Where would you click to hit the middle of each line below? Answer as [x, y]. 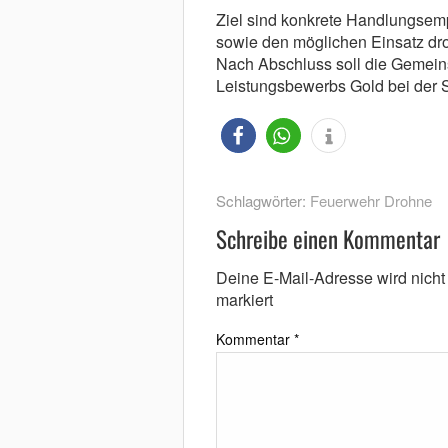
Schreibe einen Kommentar [327, 239]
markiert [244, 299]
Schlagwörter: [262, 200]
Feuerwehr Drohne [370, 200]
